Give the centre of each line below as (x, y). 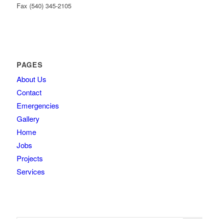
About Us (31, 79)
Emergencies (38, 105)
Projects (30, 158)
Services (31, 171)
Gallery (28, 118)
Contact (29, 92)
